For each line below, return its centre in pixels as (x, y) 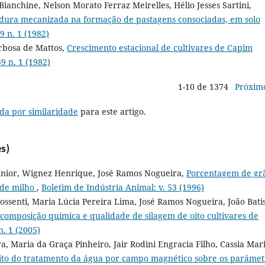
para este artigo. (112, 111)
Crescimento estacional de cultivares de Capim (160, 47)
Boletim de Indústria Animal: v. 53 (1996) (123, 187)
